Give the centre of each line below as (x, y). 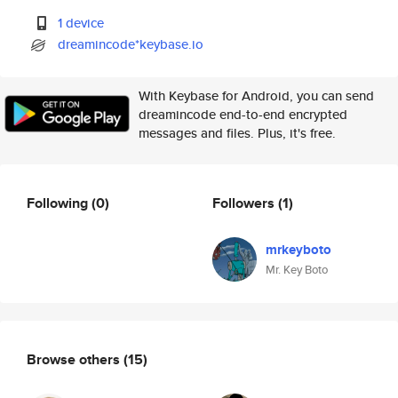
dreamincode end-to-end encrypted (243, 114)
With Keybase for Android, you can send (256, 96)
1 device (81, 23)
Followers (245, 203)
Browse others (75, 359)
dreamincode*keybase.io (131, 44)
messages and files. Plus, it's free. (237, 133)
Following (59, 203)
